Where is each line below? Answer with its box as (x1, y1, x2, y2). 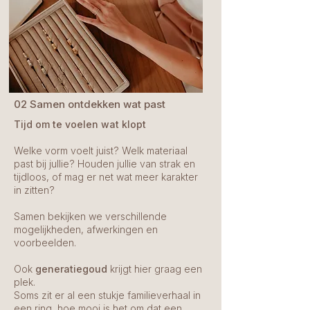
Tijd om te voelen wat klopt (14, 118, 146, 130)
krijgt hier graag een (107, 263, 202, 275)
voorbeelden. (14, 237, 76, 248)
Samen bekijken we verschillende (14, 210, 167, 222)
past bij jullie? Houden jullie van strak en (14, 158, 195, 170)
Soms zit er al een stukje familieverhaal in (14, 289, 201, 301)
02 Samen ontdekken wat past (14, 98, 165, 111)
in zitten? (14, 184, 55, 196)
